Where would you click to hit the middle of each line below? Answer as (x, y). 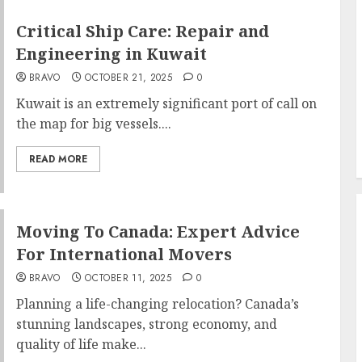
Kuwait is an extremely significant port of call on (166, 103)
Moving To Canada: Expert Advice (158, 231)
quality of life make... (81, 344)
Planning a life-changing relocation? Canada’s (157, 303)
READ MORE (58, 159)
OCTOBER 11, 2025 (128, 278)
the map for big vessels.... (93, 124)
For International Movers (124, 254)
